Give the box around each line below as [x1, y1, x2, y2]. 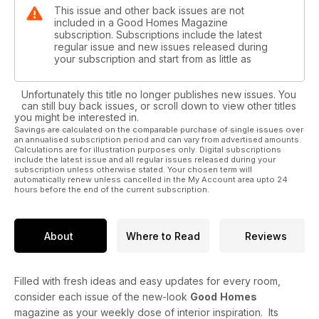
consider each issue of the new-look [14, 291, 190, 303]
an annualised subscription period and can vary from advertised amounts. [14, 135, 301, 145]
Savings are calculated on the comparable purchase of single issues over [14, 125, 303, 135]
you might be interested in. [14, 111, 139, 124]
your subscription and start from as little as [54, 53, 251, 66]
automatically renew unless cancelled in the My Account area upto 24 [14, 174, 288, 185]
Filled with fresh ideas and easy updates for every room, [14, 275, 281, 288]
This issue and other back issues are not [54, 4, 244, 17]
